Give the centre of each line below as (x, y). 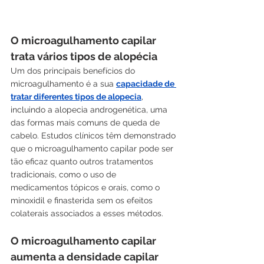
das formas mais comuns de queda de (86, 122)
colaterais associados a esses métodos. (87, 213)
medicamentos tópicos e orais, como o (86, 187)
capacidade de (146, 83)
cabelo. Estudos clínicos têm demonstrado (94, 135)
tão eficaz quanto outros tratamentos (83, 161)
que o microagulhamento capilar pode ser (93, 148)
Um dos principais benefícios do (74, 70)
